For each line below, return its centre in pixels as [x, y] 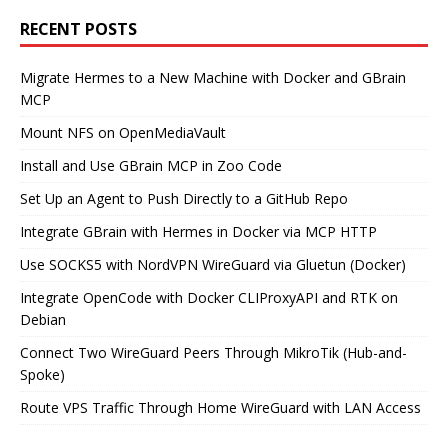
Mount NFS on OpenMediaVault [123, 132]
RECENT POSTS [78, 28]
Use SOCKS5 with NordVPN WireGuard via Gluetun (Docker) [213, 264]
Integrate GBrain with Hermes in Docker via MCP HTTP [198, 231]
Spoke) [42, 374]
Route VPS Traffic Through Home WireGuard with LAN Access [220, 407]
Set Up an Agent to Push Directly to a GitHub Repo [184, 198]
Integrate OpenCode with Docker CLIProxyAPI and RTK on [209, 297]
